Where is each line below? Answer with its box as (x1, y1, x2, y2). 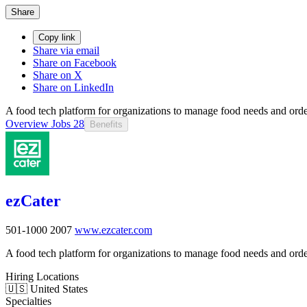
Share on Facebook (33, 56, 116, 69)
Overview (5, 117, 49, 130)
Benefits (90, 119, 123, 130)
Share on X (33, 69, 82, 81)
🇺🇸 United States (5, 282, 88, 295)
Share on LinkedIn (33, 81, 114, 93)
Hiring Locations (5, 270, 79, 282)
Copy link (38, 32, 75, 42)
